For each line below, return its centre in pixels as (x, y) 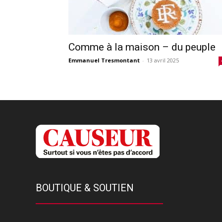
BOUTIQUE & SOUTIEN (85, 188)
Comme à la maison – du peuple (142, 47)
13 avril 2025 (163, 60)
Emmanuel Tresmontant (104, 60)
